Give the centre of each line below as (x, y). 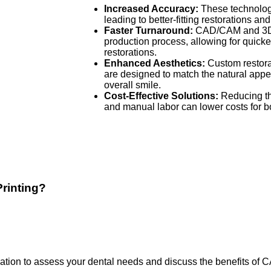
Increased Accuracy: (151, 8)
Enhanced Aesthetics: (155, 63)
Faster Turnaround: (149, 30)
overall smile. (132, 85)
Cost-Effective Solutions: (161, 96)
